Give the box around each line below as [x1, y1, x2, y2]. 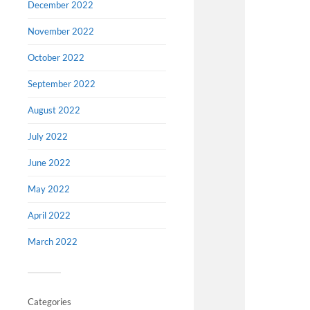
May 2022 [28, 183, 70, 195]
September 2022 [28, 78, 95, 90]
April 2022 [28, 210, 71, 221]
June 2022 [28, 157, 71, 169]
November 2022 [28, 26, 94, 37]
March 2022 [28, 236, 77, 248]
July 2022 [28, 131, 68, 143]
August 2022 [28, 104, 80, 116]
